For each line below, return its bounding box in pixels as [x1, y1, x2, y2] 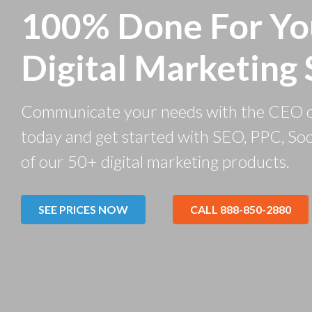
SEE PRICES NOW [38, 202, 128, 216]
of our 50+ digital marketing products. [21, 150, 290, 171]
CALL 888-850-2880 [190, 202, 291, 216]
